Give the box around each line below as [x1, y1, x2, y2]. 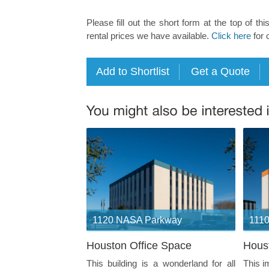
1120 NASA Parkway [92, 214, 182, 225]
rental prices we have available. [86, 31, 211, 41]
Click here [211, 31, 251, 41]
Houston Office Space [86, 239, 192, 252]
